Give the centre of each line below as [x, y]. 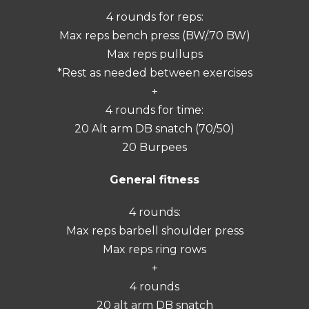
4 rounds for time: [154, 110]
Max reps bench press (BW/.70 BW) [154, 35]
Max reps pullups [154, 54]
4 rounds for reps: [154, 17]
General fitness [154, 179]
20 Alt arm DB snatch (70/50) [154, 128]
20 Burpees [154, 147]
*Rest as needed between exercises [154, 72]
